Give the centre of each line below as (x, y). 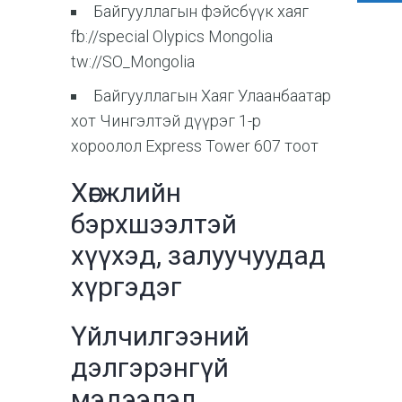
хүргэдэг (130, 286)
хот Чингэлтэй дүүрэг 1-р (166, 120)
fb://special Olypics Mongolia (177, 36)
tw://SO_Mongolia (133, 61)
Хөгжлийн (126, 192)
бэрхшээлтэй (154, 223)
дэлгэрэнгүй (150, 367)
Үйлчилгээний (160, 336)
